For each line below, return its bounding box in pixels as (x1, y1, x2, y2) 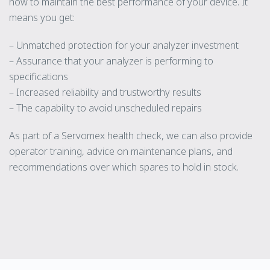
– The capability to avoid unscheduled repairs (9, 101, 202, 115)
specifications (9, 69, 68, 83)
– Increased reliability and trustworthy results (9, 85, 201, 99)
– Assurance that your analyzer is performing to (9, 54, 213, 67)
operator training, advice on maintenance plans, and (9, 144, 233, 158)
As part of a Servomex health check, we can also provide (9, 128, 253, 142)
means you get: (9, 10, 75, 24)
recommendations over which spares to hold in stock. (9, 160, 239, 174)
